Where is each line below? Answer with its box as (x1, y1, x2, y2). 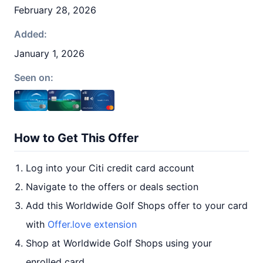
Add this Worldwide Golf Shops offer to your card (26, 200, 248, 211)
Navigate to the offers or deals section (26, 181, 198, 193)
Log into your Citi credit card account (26, 162, 194, 174)
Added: (14, 28, 47, 40)
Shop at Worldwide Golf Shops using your (26, 237, 212, 249)
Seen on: (14, 72, 53, 83)
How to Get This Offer (14, 131, 139, 145)
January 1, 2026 (14, 48, 85, 59)
